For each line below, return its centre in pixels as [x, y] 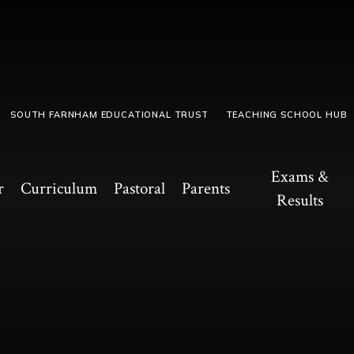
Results [300, 200]
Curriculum [58, 188]
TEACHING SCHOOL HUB [286, 115]
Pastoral [139, 188]
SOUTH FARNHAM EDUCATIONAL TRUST [109, 115]
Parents [205, 188]
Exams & [300, 176]
